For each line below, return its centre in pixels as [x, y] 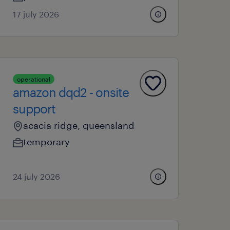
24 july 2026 [37, 176]
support [34, 109]
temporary [47, 142]
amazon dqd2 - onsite [71, 92]
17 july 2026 [36, 14]
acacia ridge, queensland [79, 125]
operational [34, 79]
